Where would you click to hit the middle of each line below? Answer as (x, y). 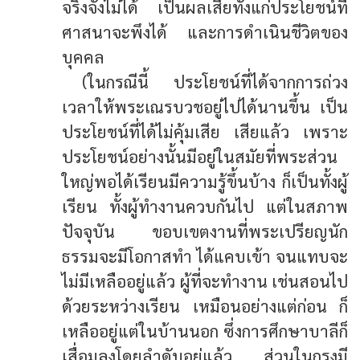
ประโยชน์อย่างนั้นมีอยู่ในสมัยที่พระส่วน (200, 156)
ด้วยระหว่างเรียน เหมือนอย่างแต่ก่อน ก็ (205, 305)
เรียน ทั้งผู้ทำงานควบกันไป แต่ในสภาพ (205, 206)
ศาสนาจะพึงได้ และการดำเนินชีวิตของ (205, 31)
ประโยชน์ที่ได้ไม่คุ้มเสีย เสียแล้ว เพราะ (205, 131)
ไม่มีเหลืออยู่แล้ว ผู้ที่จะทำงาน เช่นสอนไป (205, 280)
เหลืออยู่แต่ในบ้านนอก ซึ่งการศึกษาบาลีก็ (205, 330)
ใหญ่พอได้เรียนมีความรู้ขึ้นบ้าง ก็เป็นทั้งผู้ (205, 181)
